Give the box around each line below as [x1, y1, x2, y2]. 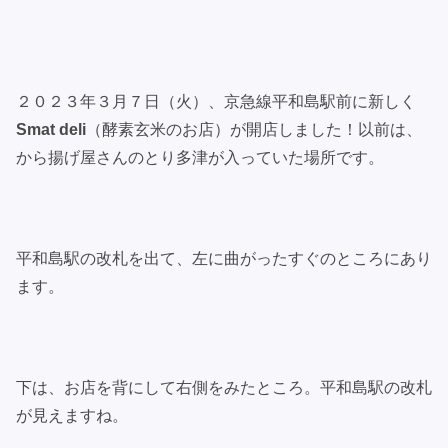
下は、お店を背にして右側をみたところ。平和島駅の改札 [16, 378, 432, 396]
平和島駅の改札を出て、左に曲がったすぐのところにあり [16, 249, 432, 267]
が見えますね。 [16, 406, 128, 424]
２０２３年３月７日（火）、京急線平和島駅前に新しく [16, 92, 416, 110]
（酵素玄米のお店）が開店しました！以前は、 [86, 120, 422, 138]
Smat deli [16, 120, 86, 138]
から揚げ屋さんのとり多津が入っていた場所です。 [16, 148, 384, 166]
